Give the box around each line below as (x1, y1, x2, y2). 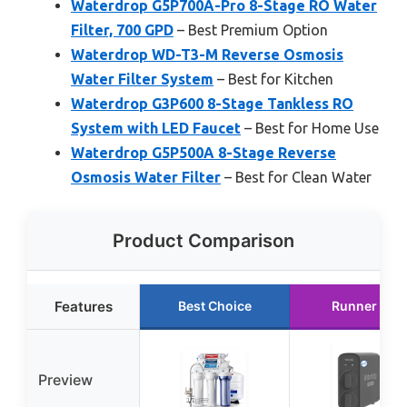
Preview (38, 371, 93, 390)
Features (54, 298, 113, 316)
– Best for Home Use (241, 120, 379, 137)
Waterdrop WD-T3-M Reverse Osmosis (71, 46, 343, 64)
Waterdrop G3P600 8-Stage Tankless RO (71, 95, 353, 113)
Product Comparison (113, 230, 294, 253)
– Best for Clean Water (221, 169, 372, 186)
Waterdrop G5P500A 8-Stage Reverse (71, 144, 336, 162)
